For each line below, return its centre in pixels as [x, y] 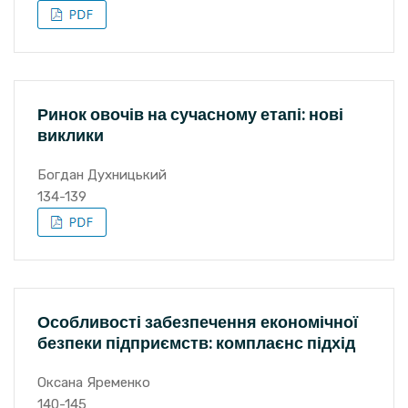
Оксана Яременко [94, 382]
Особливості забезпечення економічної [198, 322]
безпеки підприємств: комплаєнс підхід [196, 343]
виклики [71, 135]
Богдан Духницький [102, 175]
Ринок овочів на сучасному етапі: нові [190, 114]
